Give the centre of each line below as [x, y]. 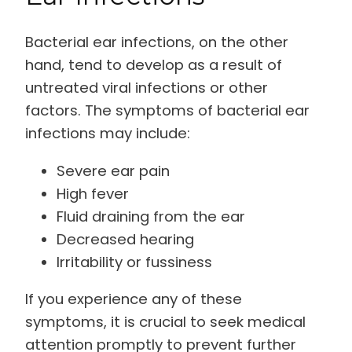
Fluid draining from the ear [151, 216]
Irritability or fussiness [134, 262]
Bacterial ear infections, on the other [157, 42]
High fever [93, 193]
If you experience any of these [134, 299]
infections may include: [108, 134]
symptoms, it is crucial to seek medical [165, 322]
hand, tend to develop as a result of [154, 65]
